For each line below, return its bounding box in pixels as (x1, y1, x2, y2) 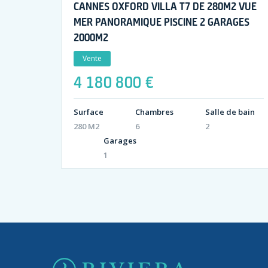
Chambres (135, 106, 173, 117)
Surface (74, 106, 103, 117)
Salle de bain (205, 106, 255, 117)
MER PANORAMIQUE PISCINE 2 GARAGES (74, 14, 249, 28)
